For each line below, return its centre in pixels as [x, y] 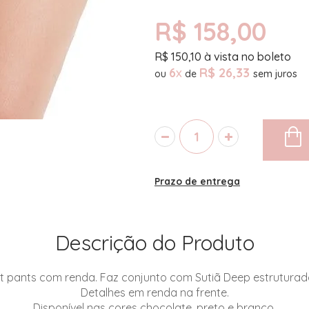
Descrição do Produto [154, 243]
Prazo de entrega [197, 181]
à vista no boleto [246, 57]
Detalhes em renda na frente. [154, 292]
